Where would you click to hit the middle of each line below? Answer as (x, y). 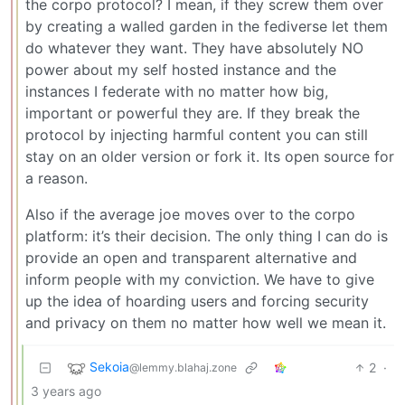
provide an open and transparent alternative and (191, 257)
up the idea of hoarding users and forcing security (197, 301)
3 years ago (66, 391)
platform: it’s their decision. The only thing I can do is (207, 235)
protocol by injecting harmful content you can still (197, 134)
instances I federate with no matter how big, (177, 91)
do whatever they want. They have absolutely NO (194, 47)
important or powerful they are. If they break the (193, 113)
